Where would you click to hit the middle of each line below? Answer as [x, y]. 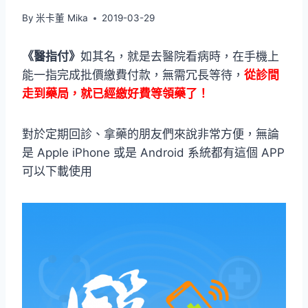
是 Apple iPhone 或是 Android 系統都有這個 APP [153, 153]
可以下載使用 [57, 172]
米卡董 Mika [62, 18]
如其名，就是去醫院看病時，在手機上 [180, 57]
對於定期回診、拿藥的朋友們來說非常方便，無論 [151, 134]
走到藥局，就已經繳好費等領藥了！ [115, 94]
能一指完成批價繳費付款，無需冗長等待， [133, 75]
